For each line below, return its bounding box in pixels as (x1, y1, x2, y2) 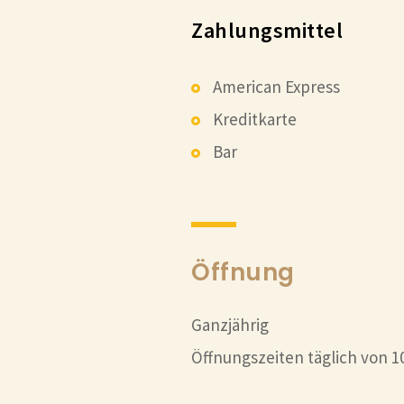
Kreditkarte (209, 108, 297, 130)
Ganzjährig (191, 314, 269, 335)
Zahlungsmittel (191, 16, 343, 44)
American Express (209, 76, 340, 97)
